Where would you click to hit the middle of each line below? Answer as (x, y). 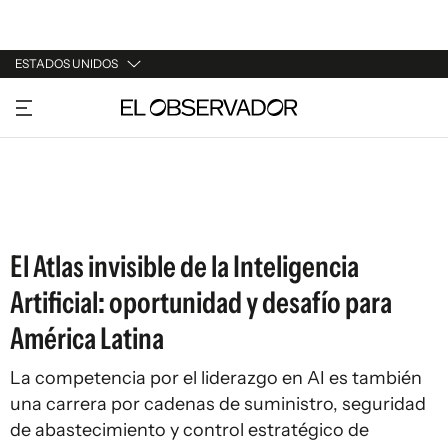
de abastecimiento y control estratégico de (189, 430)
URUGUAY (48, 101)
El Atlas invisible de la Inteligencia (184, 266)
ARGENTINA (56, 139)
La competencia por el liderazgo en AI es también (216, 378)
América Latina (87, 338)
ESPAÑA (42, 177)
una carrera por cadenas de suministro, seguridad (218, 404)
